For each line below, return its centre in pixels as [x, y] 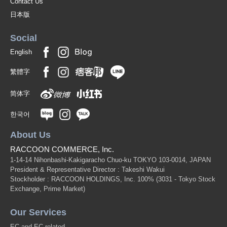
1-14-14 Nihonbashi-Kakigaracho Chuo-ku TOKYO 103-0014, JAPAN [110, 160]
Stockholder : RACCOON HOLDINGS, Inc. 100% [83, 179]
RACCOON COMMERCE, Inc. [62, 149]
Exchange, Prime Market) [48, 188]
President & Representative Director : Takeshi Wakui [87, 169]
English [21, 52]
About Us [30, 135]
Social [24, 38]
